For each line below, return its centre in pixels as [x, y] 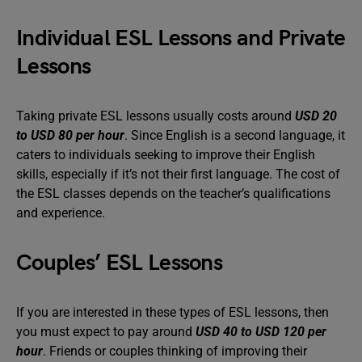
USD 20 [316, 116]
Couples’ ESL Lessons [119, 263]
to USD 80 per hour [70, 135]
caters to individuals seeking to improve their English [166, 155]
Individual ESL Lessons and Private [181, 38]
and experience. [61, 213]
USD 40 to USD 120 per [261, 332]
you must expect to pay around [106, 332]
